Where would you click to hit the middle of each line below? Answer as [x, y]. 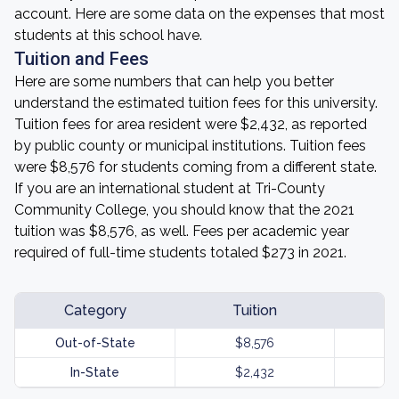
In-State [95, 372]
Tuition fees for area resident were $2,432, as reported [191, 124]
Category [95, 310]
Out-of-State [95, 343]
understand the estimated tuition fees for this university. [196, 103]
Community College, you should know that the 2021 [184, 210]
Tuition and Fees [81, 59]
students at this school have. [108, 35]
